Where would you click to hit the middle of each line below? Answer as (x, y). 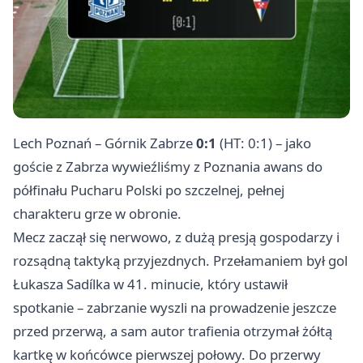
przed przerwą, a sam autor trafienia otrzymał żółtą (173, 331)
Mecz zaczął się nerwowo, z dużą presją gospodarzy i (176, 237)
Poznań (68, 143)
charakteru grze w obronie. (97, 214)
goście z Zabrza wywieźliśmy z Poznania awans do (168, 167)
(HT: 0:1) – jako (264, 143)
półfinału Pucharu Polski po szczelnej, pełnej (149, 190)
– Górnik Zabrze (144, 143)
